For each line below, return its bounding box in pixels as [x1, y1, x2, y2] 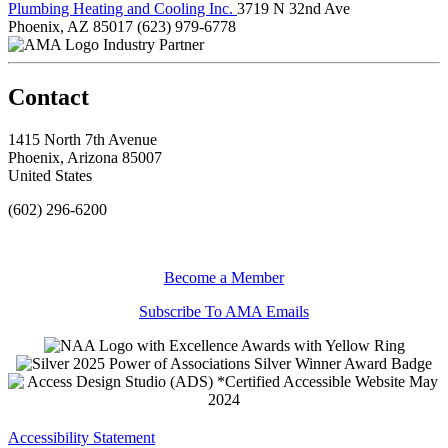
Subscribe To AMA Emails [139, 302, 309, 320]
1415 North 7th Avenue [8, 130, 157, 148]
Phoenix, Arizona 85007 [8, 148, 162, 166]
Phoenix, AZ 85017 [8, 17, 133, 35]
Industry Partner [103, 35, 204, 53]
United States [8, 166, 92, 184]
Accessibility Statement [8, 428, 155, 446]
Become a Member [164, 268, 284, 286]
